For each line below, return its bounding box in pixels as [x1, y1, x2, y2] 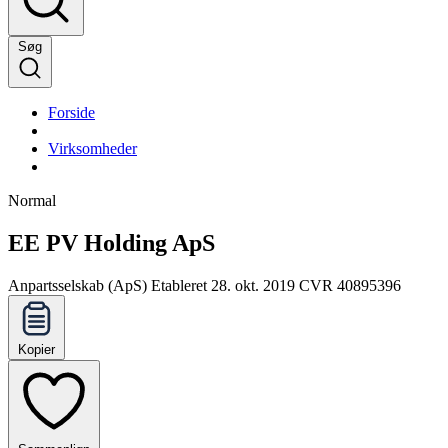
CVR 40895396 [299, 277, 401, 295]
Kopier [18, 342, 55, 358]
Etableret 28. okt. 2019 [151, 277, 295, 295]
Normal [8, 192, 56, 210]
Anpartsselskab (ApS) [8, 277, 147, 295]
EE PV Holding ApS [8, 230, 215, 257]
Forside [48, 104, 95, 122]
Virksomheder [48, 140, 137, 158]
